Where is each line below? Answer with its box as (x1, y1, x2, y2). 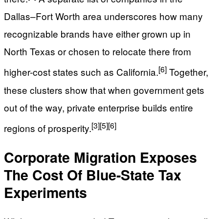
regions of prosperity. (4, 121, 91, 134)
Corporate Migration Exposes (4, 147, 197, 167)
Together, (167, 65, 208, 79)
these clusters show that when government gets (4, 83, 204, 96)
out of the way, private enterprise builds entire (4, 100, 193, 114)
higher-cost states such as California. (4, 65, 158, 79)
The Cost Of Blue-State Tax (4, 164, 181, 185)
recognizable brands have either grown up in (4, 27, 191, 41)
